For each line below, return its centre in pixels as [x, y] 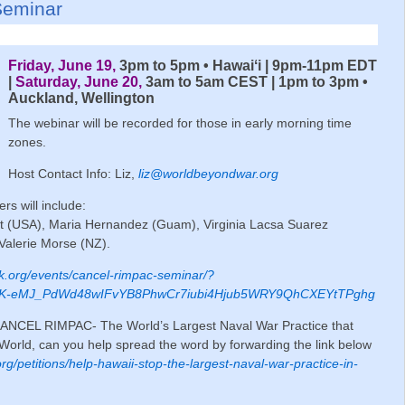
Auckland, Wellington [81, 98]
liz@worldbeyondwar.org [208, 174]
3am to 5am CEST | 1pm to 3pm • [256, 81]
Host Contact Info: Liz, [73, 174]
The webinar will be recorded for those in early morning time [179, 123]
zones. [27, 142]
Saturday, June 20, [80, 81]
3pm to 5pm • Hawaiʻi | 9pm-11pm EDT [248, 65]
